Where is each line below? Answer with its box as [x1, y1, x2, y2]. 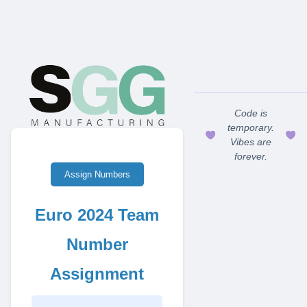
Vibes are [230, 137, 271, 147]
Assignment [50, 265, 145, 284]
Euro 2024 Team [35, 206, 160, 225]
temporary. [227, 123, 274, 133]
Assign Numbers [64, 169, 130, 180]
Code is [234, 108, 267, 119]
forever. [234, 151, 267, 162]
